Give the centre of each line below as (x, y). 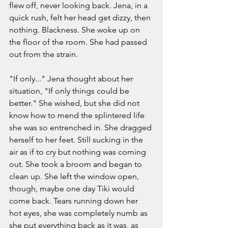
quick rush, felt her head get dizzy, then (81, 17)
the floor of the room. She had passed (79, 42)
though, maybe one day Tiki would (73, 188)
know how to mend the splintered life (78, 115)
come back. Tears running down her (75, 201)
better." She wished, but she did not (75, 103)
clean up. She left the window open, (75, 176)
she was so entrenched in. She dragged (81, 127)
